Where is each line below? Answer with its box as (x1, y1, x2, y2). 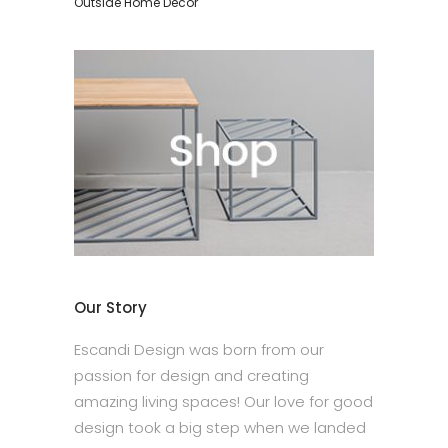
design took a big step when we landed (74, 417, 366, 438)
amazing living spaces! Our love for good (74, 391, 373, 412)
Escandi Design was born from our (74, 339, 324, 360)
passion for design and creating (74, 365, 309, 386)
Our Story (74, 297, 147, 318)
